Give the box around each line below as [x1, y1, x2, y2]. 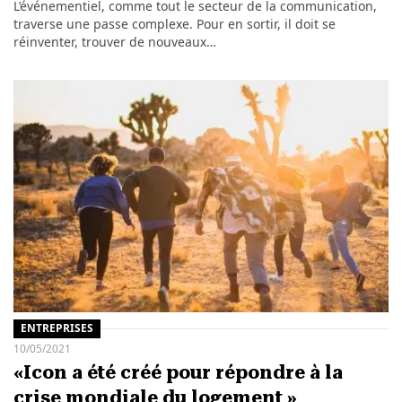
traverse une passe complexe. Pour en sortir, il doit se [13, 14, 336, 32]
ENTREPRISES [20, 320, 93, 336]
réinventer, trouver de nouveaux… [13, 32, 216, 50]
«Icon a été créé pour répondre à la [13, 361, 343, 383]
